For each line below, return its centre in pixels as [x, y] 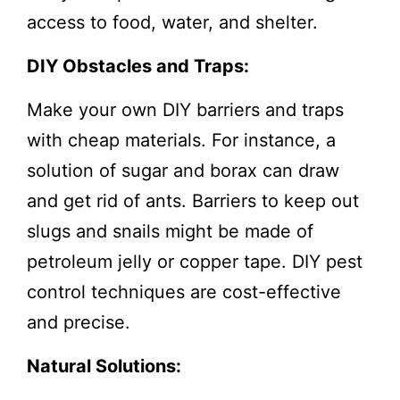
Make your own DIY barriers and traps [185, 110]
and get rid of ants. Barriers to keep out [193, 201]
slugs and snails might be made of [170, 232]
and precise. [79, 323]
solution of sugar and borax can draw [183, 171]
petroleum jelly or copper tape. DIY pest [195, 262]
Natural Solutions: [104, 367]
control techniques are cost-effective [184, 292]
